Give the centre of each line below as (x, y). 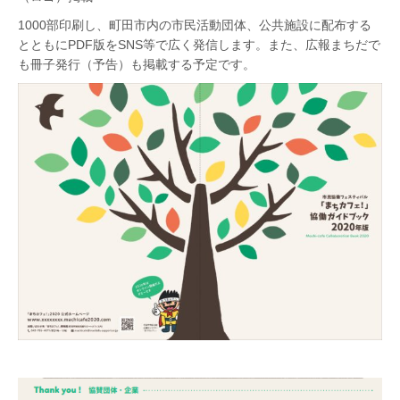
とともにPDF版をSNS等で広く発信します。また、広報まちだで (199, 45)
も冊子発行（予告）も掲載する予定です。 (137, 64)
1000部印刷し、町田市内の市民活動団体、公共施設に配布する (195, 25)
